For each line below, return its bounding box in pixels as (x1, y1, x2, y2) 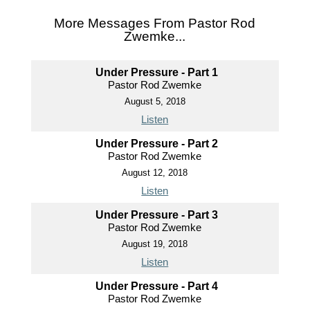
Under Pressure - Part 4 (95, 280, 218, 292)
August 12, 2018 (122, 167, 188, 178)
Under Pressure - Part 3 (95, 208, 218, 221)
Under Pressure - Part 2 (95, 137, 218, 149)
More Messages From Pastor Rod (54, 15, 256, 30)
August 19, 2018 (122, 238, 188, 249)
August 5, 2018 (124, 95, 185, 107)
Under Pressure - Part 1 (95, 66, 218, 78)
